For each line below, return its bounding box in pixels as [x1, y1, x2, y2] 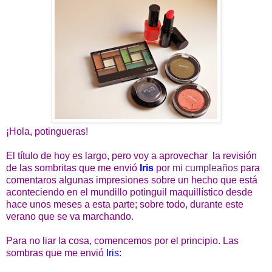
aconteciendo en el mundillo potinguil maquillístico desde [6, 186, 253, 197]
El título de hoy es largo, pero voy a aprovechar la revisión [6, 150, 257, 161]
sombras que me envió [6, 247, 106, 258]
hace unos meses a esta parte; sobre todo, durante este [6, 199, 243, 209]
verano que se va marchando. [6, 211, 134, 222]
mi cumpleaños [172, 162, 238, 173]
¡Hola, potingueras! [6, 126, 88, 137]
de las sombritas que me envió [6, 162, 140, 173]
